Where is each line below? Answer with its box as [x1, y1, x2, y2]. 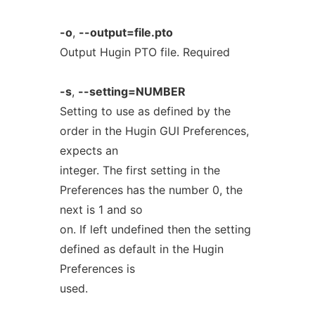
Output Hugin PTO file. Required [59, 45, 230, 59]
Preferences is [59, 262, 135, 276]
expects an [59, 143, 118, 157]
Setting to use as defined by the [59, 104, 231, 118]
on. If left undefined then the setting [59, 222, 251, 236]
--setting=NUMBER [77, 84, 186, 98]
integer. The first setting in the [59, 163, 220, 177]
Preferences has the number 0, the [59, 183, 243, 197]
